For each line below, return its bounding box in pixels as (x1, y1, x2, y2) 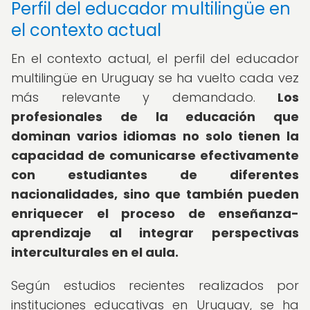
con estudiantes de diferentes (11, 166, 299, 183)
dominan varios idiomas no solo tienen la (11, 127, 299, 145)
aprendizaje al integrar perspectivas (11, 224, 299, 241)
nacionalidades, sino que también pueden (11, 185, 299, 203)
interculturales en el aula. (11, 244, 179, 261)
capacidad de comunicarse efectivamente (11, 147, 299, 164)
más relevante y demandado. (11, 89, 277, 106)
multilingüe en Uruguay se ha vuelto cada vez (11, 69, 299, 86)
